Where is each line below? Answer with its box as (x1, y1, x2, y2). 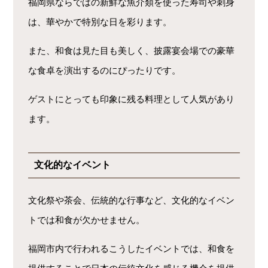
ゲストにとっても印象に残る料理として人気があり (28, 94, 235, 105)
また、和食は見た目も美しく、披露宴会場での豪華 (28, 45, 235, 56)
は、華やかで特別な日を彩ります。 (28, 17, 172, 28)
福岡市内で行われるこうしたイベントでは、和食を (28, 243, 235, 254)
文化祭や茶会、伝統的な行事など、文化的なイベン (28, 195, 235, 206)
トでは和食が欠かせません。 (28, 215, 145, 226)
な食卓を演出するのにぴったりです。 (28, 65, 181, 76)
